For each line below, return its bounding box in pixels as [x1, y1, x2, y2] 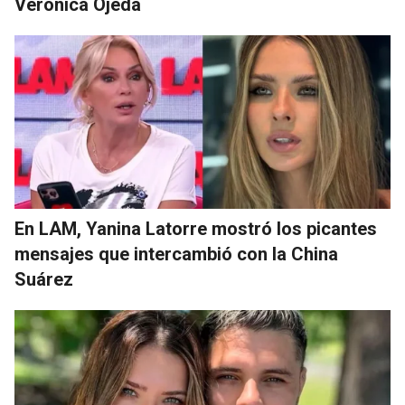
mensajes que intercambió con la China [14, 243, 338, 266]
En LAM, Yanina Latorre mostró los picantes [14, 218, 377, 240]
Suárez [14, 268, 73, 291]
